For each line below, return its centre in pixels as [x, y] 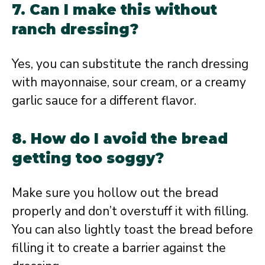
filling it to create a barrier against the [119, 248]
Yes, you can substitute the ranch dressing [130, 64]
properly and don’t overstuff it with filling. [130, 211]
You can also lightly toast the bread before [132, 229]
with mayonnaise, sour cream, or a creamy [129, 83]
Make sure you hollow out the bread [115, 193]
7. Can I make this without [114, 10]
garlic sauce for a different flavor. [104, 101]
